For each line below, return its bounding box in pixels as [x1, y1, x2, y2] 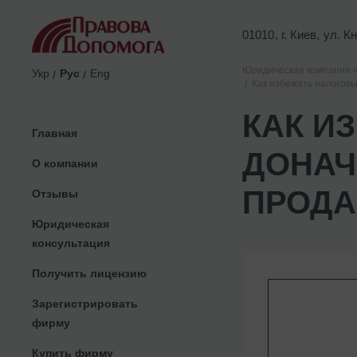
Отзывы [32, 186, 78, 200]
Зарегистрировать [32, 296, 138, 310]
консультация [32, 236, 110, 249]
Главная [32, 126, 77, 139]
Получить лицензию [32, 266, 147, 280]
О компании [32, 156, 98, 170]
